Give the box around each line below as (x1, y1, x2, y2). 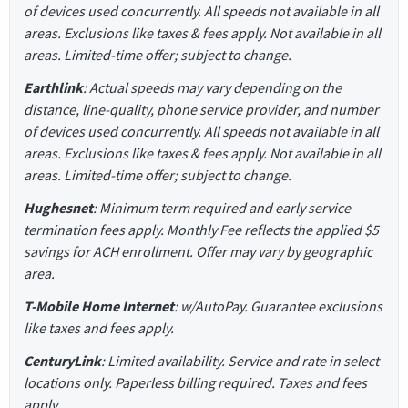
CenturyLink (24, 351, 101, 370)
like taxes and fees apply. (24, 318, 174, 337)
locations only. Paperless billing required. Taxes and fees (24, 372, 367, 392)
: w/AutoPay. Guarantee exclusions (174, 296, 382, 315)
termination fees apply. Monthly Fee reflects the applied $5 (24, 219, 379, 239)
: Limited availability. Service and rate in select (101, 351, 379, 370)
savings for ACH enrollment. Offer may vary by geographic (24, 241, 372, 260)
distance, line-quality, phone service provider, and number (24, 99, 379, 118)
